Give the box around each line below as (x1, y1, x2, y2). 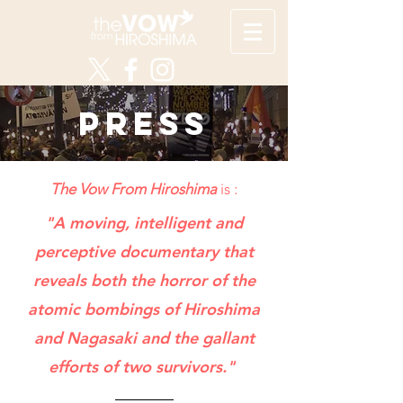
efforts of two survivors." (49, 356, 239, 377)
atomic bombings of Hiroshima (28, 299, 260, 319)
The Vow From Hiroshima (50, 180, 217, 198)
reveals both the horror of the (32, 270, 255, 291)
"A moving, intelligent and (45, 212, 243, 233)
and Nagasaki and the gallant (33, 327, 255, 348)
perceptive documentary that (34, 241, 254, 262)
